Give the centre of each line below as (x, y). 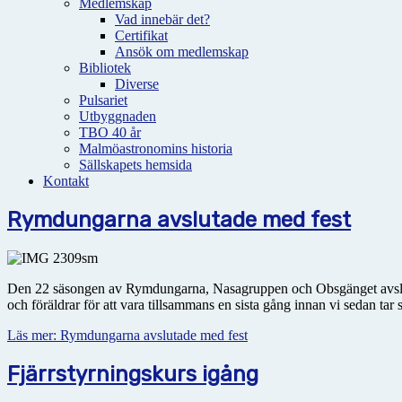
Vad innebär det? (162, 19)
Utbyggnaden (118, 116)
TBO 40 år (110, 132)
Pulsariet (103, 100)
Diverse (137, 84)
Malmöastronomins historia (156, 149)
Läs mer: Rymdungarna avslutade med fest (127, 335)
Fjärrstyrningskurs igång (133, 374)
